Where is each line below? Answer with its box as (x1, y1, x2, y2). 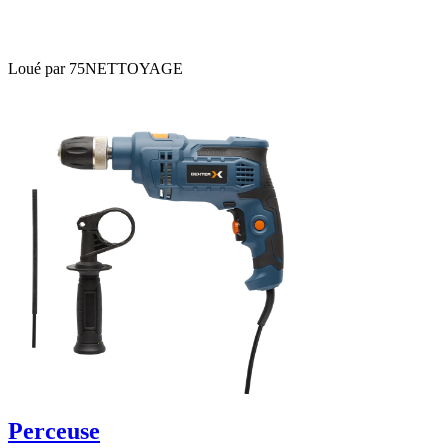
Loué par (8, 59, 69, 77)
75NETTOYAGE (69, 59, 183, 77)
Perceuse (8, 417, 100, 444)
